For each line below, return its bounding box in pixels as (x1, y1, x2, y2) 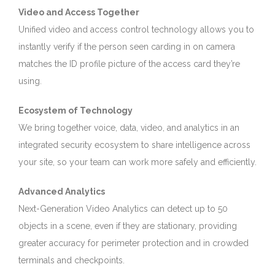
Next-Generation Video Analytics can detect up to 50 (18, 204, 228, 214)
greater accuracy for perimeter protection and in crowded (18, 238, 249, 249)
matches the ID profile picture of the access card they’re (18, 59, 240, 69)
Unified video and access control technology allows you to (18, 25, 254, 35)
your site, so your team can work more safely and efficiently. (18, 157, 257, 168)
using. (18, 76, 42, 87)
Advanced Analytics (18, 187, 105, 197)
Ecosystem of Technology (18, 106, 133, 116)
